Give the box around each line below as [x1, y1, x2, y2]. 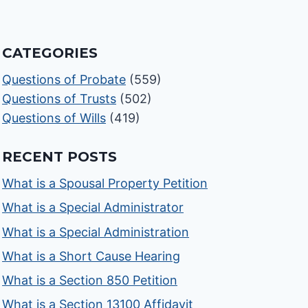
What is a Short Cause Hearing [2, 248, 181, 263]
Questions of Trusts [2, 91, 117, 107]
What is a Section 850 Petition [2, 272, 178, 287]
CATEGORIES [2, 45, 98, 62]
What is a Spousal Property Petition [2, 176, 208, 191]
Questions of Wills [2, 111, 107, 126]
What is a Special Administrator [2, 200, 184, 215]
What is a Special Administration [2, 224, 190, 239]
